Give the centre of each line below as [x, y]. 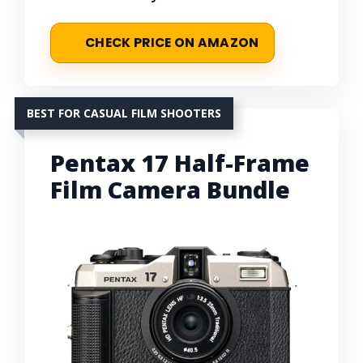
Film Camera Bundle [170, 189]
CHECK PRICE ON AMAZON [172, 42]
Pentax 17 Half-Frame [180, 162]
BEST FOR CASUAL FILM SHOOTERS [124, 113]
